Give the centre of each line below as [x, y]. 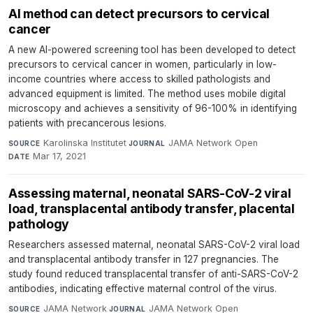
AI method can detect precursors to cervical [139, 13]
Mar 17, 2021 [60, 156]
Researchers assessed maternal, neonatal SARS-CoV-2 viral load [154, 244]
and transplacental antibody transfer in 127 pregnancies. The [144, 259]
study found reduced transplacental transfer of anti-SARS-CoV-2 [153, 274]
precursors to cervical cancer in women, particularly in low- [143, 64]
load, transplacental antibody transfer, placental [152, 208]
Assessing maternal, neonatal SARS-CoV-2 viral [150, 193]
